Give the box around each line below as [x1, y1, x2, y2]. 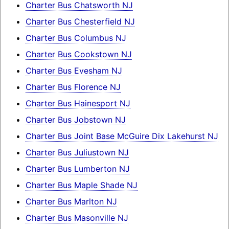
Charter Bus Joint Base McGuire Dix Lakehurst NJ [25, 131, 218, 142]
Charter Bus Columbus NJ [25, 33, 126, 43]
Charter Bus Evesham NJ [25, 65, 122, 76]
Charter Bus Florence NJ [25, 82, 121, 93]
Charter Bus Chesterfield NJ [25, 16, 135, 27]
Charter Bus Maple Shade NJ [25, 180, 138, 191]
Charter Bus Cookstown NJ [25, 49, 132, 60]
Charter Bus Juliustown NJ [25, 147, 129, 158]
